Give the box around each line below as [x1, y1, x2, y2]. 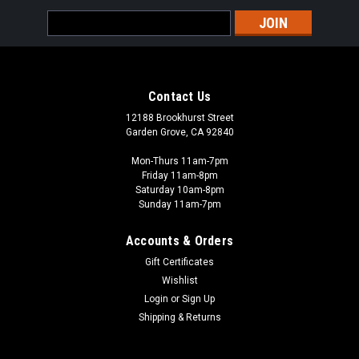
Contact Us [147, 88, 212, 104]
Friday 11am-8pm [141, 169, 218, 181]
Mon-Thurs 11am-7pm [131, 155, 228, 167]
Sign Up [182, 292, 216, 305]
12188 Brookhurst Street [125, 111, 234, 123]
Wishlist [161, 274, 198, 286]
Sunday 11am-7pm [138, 198, 221, 210]
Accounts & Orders [125, 232, 234, 248]
